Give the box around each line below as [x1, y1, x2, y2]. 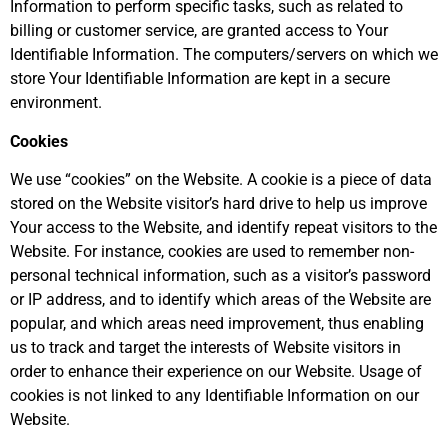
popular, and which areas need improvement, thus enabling [10, 314, 424, 334]
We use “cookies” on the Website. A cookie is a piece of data [10, 170, 432, 190]
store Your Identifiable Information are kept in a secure [10, 69, 390, 89]
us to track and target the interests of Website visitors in [10, 338, 401, 358]
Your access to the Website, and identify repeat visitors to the [10, 218, 437, 238]
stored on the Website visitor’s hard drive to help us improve [10, 194, 427, 214]
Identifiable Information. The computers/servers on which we [10, 45, 438, 65]
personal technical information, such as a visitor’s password [10, 266, 431, 286]
